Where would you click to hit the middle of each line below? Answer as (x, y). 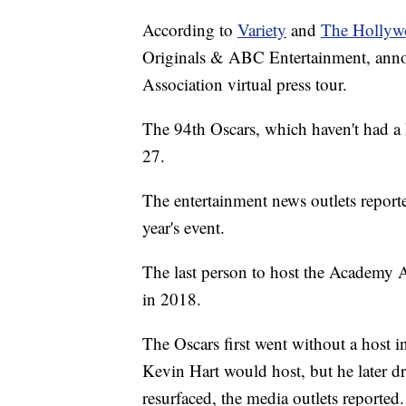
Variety (262, 30)
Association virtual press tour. (245, 84)
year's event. (184, 227)
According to (190, 30)
